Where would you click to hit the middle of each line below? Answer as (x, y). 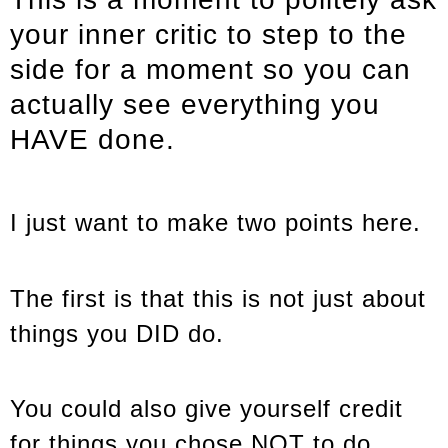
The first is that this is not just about (218, 298)
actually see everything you (195, 105)
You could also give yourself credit (206, 409)
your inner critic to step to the (208, 35)
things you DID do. (117, 333)
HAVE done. (92, 140)
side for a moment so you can (210, 70)
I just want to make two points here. (215, 222)
